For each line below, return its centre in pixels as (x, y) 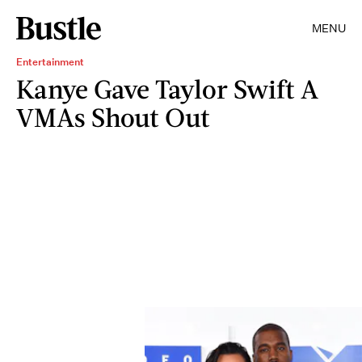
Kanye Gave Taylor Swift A (167, 88)
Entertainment (50, 62)
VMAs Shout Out (113, 117)
